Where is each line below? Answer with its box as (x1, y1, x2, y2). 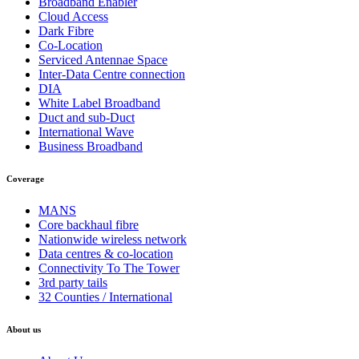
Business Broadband (38, 139, 143, 154)
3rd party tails (38, 276, 107, 290)
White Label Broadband (38, 96, 160, 111)
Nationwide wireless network (38, 232, 187, 247)
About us (6, 325, 41, 335)
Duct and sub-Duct (38, 111, 135, 125)
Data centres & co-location (38, 247, 173, 261)
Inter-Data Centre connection (38, 67, 185, 82)
